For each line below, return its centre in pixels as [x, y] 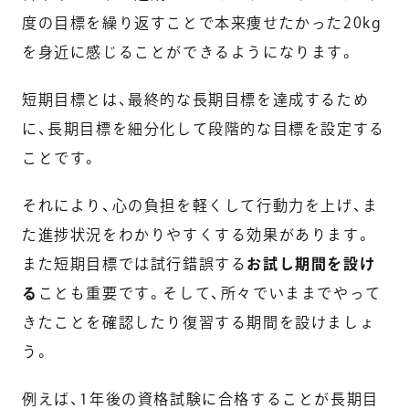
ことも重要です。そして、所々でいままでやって [210, 294]
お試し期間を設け [311, 264]
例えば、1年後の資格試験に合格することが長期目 [200, 399]
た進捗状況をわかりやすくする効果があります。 [197, 235]
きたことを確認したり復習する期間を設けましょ [199, 323]
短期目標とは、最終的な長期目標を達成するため [196, 100]
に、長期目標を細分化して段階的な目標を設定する [204, 129]
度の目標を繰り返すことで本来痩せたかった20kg [202, 23]
